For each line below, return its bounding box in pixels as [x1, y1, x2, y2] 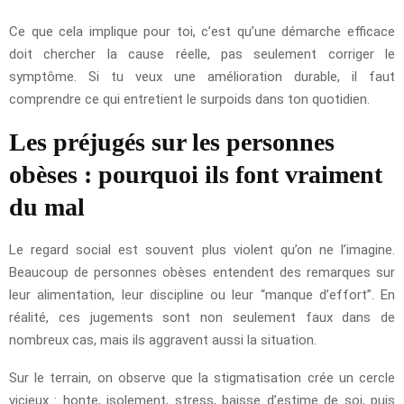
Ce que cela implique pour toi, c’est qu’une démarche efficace [9, 23, 395, 41]
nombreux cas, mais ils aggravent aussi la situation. [9, 332, 317, 349]
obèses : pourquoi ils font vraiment [9, 161, 382, 189]
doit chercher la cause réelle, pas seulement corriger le [9, 46, 395, 63]
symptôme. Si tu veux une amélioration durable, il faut [9, 69, 395, 86]
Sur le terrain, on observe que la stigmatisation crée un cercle [9, 370, 395, 387]
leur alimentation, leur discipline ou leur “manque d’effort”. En [9, 287, 395, 304]
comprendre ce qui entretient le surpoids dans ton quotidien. [9, 91, 370, 108]
